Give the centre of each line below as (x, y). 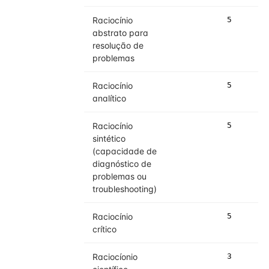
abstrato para (120, 33)
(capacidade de (125, 151)
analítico (109, 98)
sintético (109, 138)
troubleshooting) (125, 189)
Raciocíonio (115, 257)
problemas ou (119, 176)
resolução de (118, 45)
